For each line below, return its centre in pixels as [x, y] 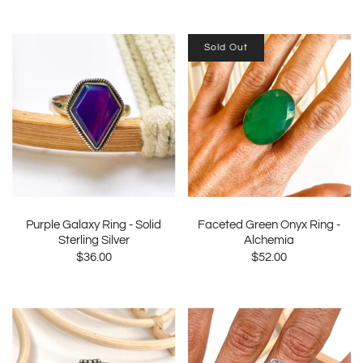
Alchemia [269, 240]
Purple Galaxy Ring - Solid [94, 225]
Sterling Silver [94, 240]
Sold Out [226, 47]
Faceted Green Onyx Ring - [269, 225]
